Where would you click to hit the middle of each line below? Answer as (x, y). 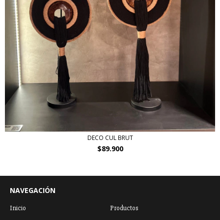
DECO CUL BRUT (110, 138)
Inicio (18, 208)
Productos (124, 208)
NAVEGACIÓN (33, 190)
